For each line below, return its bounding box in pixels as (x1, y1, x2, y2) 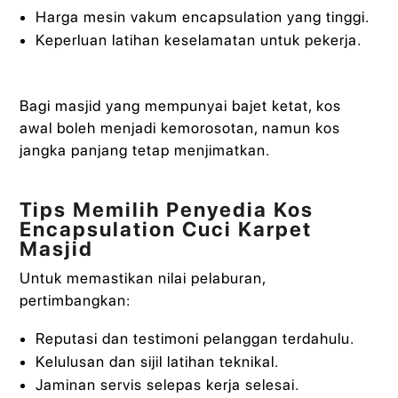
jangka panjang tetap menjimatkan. (20, 141, 271, 160)
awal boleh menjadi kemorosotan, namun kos (20, 119, 341, 138)
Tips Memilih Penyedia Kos (20, 196, 314, 222)
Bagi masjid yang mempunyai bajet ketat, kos (20, 97, 342, 115)
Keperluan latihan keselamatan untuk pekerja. (35, 31, 362, 50)
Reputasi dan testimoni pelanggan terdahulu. (35, 329, 354, 347)
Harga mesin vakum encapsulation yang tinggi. (35, 8, 370, 27)
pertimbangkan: (20, 291, 131, 309)
